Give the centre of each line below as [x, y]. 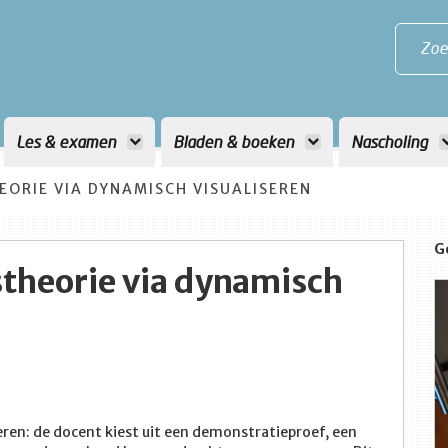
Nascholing [391, 141]
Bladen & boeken [235, 141]
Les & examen [68, 141]
